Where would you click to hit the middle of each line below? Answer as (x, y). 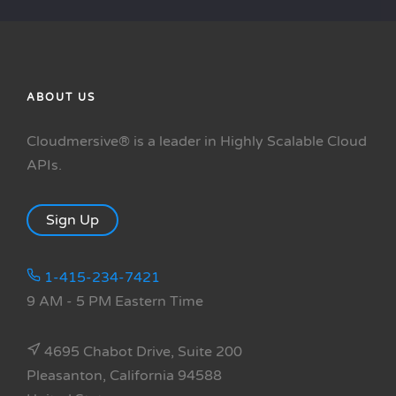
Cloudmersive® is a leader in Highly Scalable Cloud (197, 142)
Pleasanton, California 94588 (124, 376)
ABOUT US (61, 98)
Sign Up (72, 221)
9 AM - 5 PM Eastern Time (115, 302)
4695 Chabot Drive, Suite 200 (141, 352)
